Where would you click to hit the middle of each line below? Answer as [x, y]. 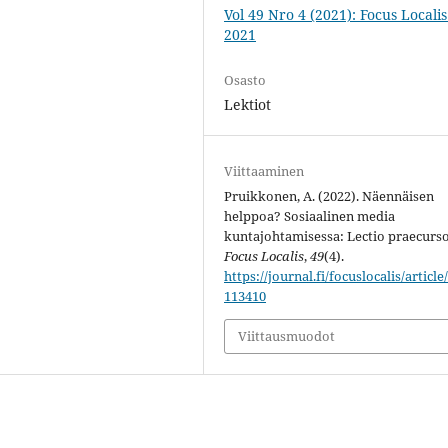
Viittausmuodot [287, 336]
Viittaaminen [264, 171]
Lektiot [248, 104]
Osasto [245, 80]
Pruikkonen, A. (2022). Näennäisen [329, 196]
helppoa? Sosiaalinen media [310, 216]
